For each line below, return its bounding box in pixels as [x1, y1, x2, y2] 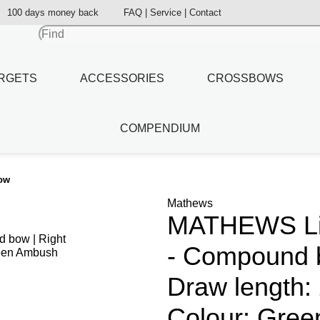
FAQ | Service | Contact [124, 7, 221, 18]
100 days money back [7, 7, 99, 18]
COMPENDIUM [120, 121, 200, 134]
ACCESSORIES [80, 71, 164, 84]
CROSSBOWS [207, 71, 284, 84]
